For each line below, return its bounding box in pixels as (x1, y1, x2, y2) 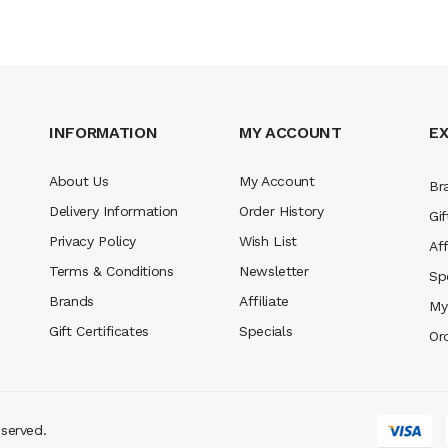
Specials (239, 323, 293, 339)
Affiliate (239, 293, 289, 309)
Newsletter (239, 263, 309, 279)
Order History (239, 203, 324, 219)
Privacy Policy (49, 233, 137, 249)
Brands (49, 293, 94, 309)
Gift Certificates (49, 323, 150, 339)
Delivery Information (49, 203, 178, 219)
